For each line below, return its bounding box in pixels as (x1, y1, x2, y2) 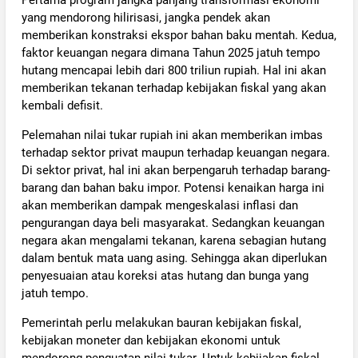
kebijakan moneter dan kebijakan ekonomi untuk (21, 333, 280, 348)
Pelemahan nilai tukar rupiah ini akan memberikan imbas (21, 127, 323, 142)
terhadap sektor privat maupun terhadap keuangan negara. (21, 145, 330, 160)
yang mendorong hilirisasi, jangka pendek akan (21, 10, 270, 25)
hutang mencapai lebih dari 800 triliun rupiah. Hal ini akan (21, 62, 326, 78)
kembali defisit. (21, 97, 103, 113)
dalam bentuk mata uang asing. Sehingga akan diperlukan (21, 250, 327, 265)
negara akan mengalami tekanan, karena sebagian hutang (21, 233, 326, 248)
